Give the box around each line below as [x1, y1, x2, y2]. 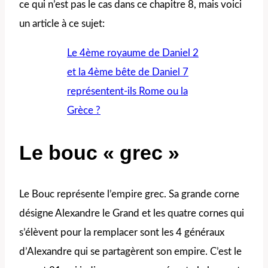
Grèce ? [67, 105, 100, 116]
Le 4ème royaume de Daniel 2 [67, 48, 199, 59]
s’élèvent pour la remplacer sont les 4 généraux [19, 227, 224, 237]
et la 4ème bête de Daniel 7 [67, 67, 188, 78]
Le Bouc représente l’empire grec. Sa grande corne [19, 188, 239, 199]
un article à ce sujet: [19, 19, 105, 29]
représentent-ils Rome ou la [67, 86, 188, 97]
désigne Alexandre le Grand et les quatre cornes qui [19, 208, 244, 218]
